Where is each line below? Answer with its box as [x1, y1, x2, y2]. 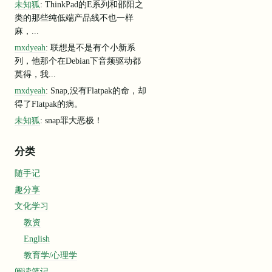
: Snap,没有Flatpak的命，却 [45, 85, 146, 95]
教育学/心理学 [23, 250, 77, 260]
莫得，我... [14, 69, 56, 79]
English [23, 234, 50, 244]
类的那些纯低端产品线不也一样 [14, 12, 134, 22]
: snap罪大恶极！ [39, 115, 103, 125]
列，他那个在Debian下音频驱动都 [14, 55, 141, 66]
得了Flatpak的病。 [14, 98, 83, 109]
